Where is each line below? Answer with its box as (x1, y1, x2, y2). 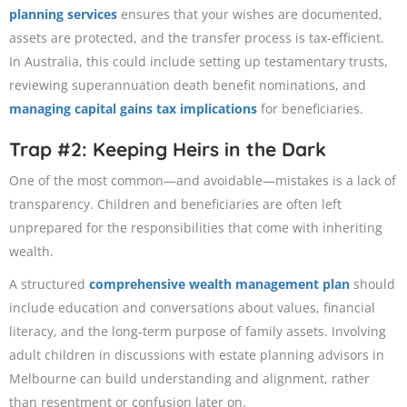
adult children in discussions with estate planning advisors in (9, 346, 384, 364)
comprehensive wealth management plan (89, 275, 350, 293)
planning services (9, 5, 117, 24)
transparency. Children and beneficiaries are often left (9, 195, 342, 213)
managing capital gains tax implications (9, 100, 257, 118)
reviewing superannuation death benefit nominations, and (9, 76, 366, 94)
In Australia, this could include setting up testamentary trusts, (9, 53, 388, 71)
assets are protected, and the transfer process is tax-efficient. (9, 29, 384, 47)
